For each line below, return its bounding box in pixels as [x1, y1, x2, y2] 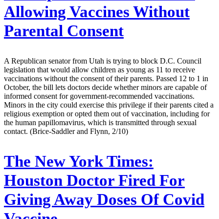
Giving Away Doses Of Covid [4, 190, 204, 208]
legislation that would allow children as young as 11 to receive [4, 66, 195, 74]
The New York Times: [4, 152, 153, 170]
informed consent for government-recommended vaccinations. [4, 92, 195, 101]
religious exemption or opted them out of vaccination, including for [4, 109, 210, 118]
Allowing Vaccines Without [4, 3, 190, 21]
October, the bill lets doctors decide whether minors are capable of [4, 83, 207, 92]
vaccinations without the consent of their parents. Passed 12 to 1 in [4, 74, 208, 83]
